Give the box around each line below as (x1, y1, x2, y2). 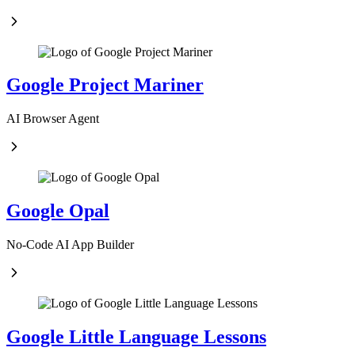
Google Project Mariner (6, 74, 204, 96)
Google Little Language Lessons (6, 326, 266, 348)
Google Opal (6, 200, 109, 222)
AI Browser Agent (6, 112, 99, 126)
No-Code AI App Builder (6, 238, 134, 252)
